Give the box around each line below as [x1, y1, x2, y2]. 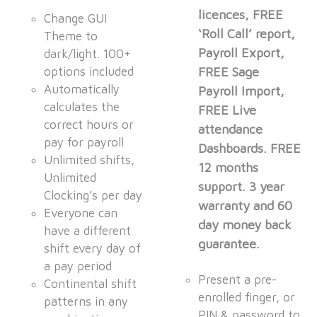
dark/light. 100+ [44, 47, 132, 62]
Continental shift [44, 277, 137, 292]
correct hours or [44, 117, 134, 132]
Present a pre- [198, 272, 277, 287]
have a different [44, 224, 132, 238]
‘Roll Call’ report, [198, 26, 296, 42]
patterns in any [44, 294, 129, 309]
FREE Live [198, 103, 257, 118]
